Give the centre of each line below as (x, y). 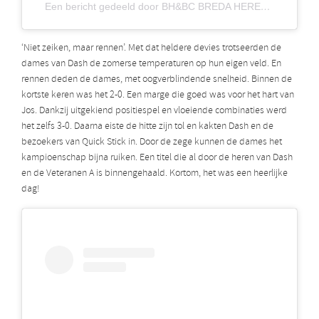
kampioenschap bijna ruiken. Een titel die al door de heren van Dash (157, 157)
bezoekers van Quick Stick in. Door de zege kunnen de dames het (152, 142)
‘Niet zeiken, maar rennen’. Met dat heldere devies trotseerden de (151, 48)
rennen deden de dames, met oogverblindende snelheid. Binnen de (157, 79)
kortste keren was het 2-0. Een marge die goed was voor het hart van (158, 95)
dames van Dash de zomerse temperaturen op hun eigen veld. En (151, 63)
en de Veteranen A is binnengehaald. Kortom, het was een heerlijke (155, 173)
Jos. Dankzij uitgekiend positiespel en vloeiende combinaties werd (154, 110)
